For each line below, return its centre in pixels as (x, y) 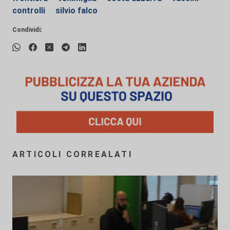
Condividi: (27, 30)
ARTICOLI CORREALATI (72, 154)
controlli (30, 11)
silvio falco (76, 11)
